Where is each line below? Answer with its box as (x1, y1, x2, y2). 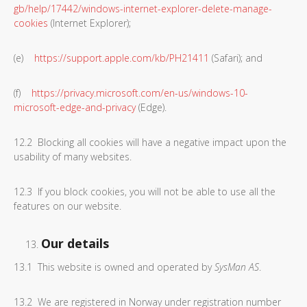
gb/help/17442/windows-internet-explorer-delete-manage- (14, 2, 272, 15)
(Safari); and (209, 51, 262, 64)
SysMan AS (214, 260, 259, 273)
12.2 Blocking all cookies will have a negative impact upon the (14, 136, 286, 149)
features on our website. (14, 199, 121, 212)
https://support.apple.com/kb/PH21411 (34, 51, 209, 64)
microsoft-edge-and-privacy (14, 101, 136, 114)
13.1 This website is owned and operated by (14, 260, 214, 273)
